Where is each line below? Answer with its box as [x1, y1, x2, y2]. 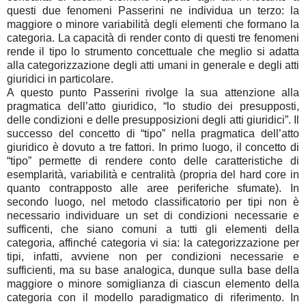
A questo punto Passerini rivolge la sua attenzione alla [7, 87, 299, 99]
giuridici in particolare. [7, 73, 113, 85]
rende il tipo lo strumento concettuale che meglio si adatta [7, 46, 299, 58]
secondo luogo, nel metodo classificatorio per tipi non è [7, 196, 299, 208]
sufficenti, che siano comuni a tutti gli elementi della [7, 223, 299, 236]
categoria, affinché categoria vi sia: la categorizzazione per [7, 237, 299, 249]
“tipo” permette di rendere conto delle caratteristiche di [7, 155, 299, 167]
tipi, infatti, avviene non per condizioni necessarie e [7, 251, 299, 263]
